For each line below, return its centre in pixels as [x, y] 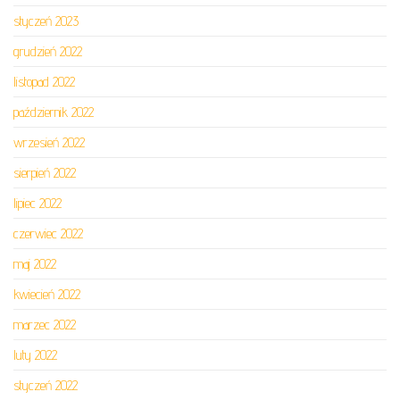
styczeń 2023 [46, 21]
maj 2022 [35, 264]
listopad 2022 [44, 82]
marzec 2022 [45, 325]
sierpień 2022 [45, 173]
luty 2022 [35, 355]
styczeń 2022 [46, 385]
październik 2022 [54, 112]
